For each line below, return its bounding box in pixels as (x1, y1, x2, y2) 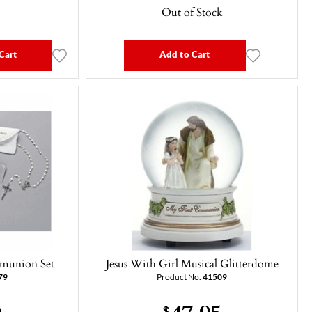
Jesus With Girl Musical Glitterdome (105, 255, 279, 272)
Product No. (157, 272, 203, 281)
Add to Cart (159, 49, 210, 59)
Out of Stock (161, 3, 223, 20)
